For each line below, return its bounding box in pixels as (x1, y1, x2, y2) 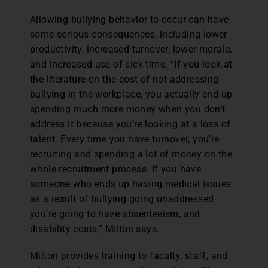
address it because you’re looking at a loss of (30, 118, 231, 130)
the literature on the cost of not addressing (30, 74, 219, 85)
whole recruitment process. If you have (30, 163, 202, 175)
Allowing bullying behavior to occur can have (30, 14, 229, 25)
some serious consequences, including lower (30, 29, 227, 40)
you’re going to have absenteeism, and (30, 208, 200, 220)
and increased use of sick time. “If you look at (30, 59, 233, 70)
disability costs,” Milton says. (30, 223, 160, 234)
